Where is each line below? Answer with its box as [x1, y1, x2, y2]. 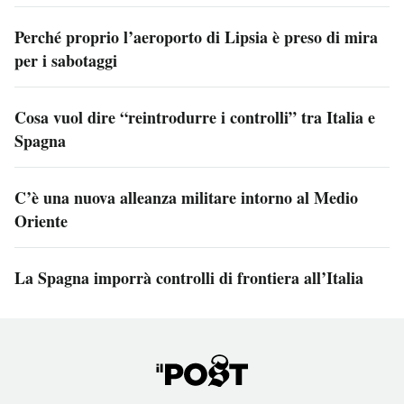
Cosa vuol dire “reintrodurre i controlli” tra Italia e [14, 105, 375, 129]
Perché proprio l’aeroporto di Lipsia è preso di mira [14, 24, 378, 49]
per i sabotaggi [14, 48, 117, 72]
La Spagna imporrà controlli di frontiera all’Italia [14, 265, 363, 289]
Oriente [14, 208, 68, 233]
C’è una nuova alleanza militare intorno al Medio [14, 185, 358, 209]
